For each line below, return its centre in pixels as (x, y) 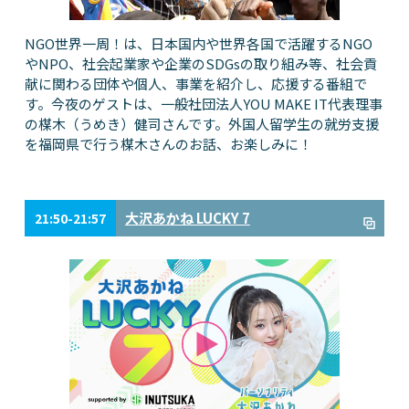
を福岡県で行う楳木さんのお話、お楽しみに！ (168, 143)
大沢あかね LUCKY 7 (187, 217)
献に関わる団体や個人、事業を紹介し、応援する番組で (195, 83)
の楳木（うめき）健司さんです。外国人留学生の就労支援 (201, 123)
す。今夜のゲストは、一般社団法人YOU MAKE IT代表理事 (203, 103)
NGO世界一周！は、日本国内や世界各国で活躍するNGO (198, 43)
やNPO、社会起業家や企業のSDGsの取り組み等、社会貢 (200, 63)
